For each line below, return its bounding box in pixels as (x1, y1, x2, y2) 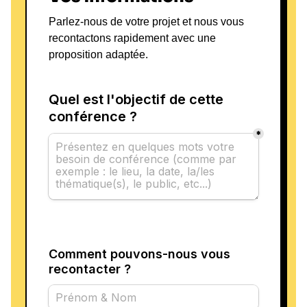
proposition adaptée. (48, 48, 148, 60)
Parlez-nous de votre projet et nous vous (48, 15, 244, 27)
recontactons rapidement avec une (48, 32, 216, 44)
